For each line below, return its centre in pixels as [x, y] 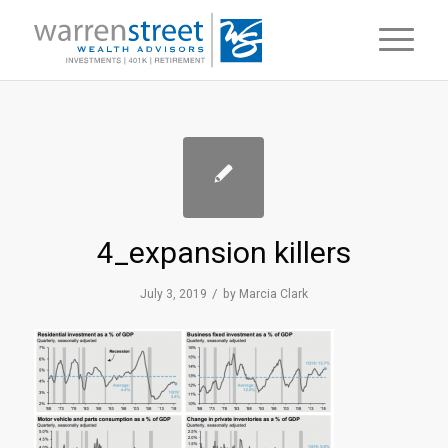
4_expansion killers [223, 252]
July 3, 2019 [173, 294]
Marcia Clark [273, 294]
